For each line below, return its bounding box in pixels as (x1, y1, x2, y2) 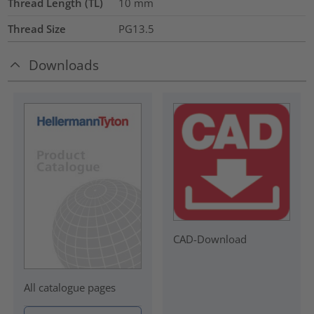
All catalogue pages (23, 280, 116, 295)
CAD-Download (172, 232, 247, 247)
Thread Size (8, 21, 67, 36)
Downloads (29, 56, 100, 74)
